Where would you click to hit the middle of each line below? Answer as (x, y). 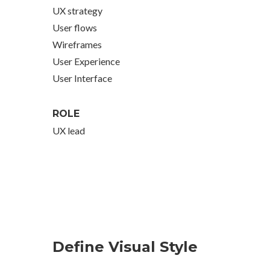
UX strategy (77, 11)
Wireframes (77, 44)
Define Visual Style (125, 247)
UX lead (69, 130)
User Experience (86, 61)
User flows (75, 27)
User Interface (83, 78)
